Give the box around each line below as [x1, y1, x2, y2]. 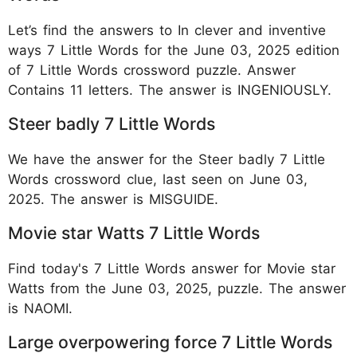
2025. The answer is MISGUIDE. [8, 190, 218, 207]
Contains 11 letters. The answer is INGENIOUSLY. [8, 81, 331, 98]
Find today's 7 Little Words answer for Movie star [8, 260, 335, 277]
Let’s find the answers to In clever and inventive [8, 22, 326, 38]
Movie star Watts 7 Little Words [8, 222, 260, 243]
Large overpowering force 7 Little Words [8, 331, 332, 352]
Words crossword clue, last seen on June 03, [8, 171, 308, 187]
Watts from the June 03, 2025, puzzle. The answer [8, 280, 346, 296]
